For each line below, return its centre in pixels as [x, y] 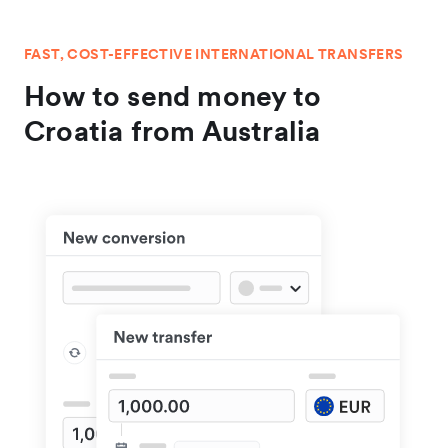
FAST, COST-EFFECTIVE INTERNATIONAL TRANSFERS [214, 54]
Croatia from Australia [172, 131]
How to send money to [172, 96]
